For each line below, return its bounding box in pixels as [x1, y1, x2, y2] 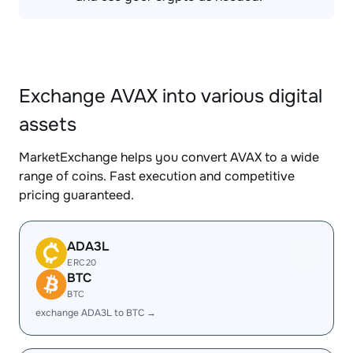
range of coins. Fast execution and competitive [19, 168, 295, 184]
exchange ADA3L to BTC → [35, 307, 156, 319]
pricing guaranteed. [19, 187, 134, 203]
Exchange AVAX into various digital [19, 84, 322, 108]
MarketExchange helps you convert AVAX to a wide [19, 149, 319, 165]
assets [19, 113, 76, 136]
